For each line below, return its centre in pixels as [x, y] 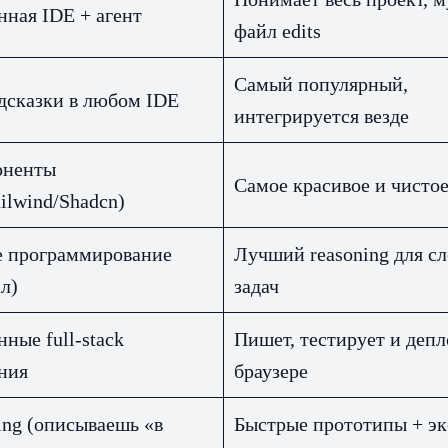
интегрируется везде [321, 116]
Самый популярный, [321, 84]
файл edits [277, 31]
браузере [271, 371]
